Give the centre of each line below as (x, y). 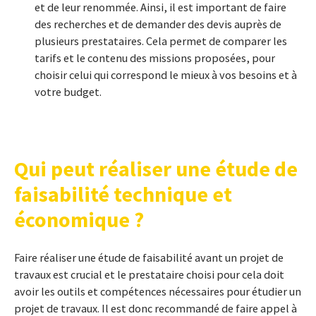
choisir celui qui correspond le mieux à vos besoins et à (166, 75)
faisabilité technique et (123, 194)
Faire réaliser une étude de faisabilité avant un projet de (149, 257)
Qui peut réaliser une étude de (156, 169)
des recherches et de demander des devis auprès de (158, 24)
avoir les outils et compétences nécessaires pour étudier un (158, 291)
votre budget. (68, 92)
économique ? (79, 219)
